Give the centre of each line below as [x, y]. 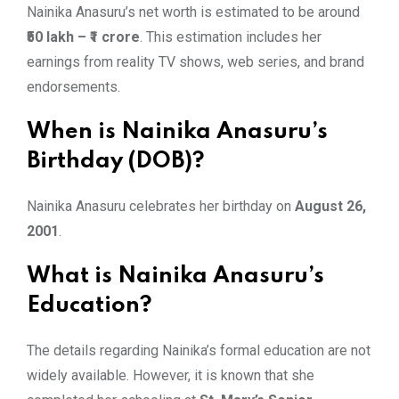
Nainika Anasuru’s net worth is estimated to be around [193, 12]
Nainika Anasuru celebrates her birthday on [161, 206]
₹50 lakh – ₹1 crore [83, 37]
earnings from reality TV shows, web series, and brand [195, 61]
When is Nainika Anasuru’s [177, 132]
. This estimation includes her [231, 37]
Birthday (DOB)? [116, 161]
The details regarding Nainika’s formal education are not [199, 350]
